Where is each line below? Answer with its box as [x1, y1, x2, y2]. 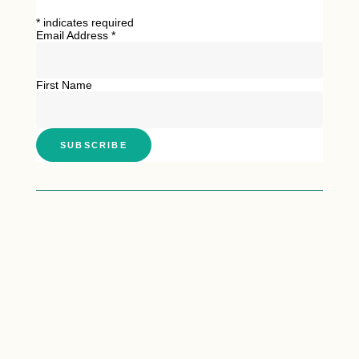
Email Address [36, 28, 111, 42]
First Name [36, 78, 92, 91]
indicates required [40, 15, 134, 29]
